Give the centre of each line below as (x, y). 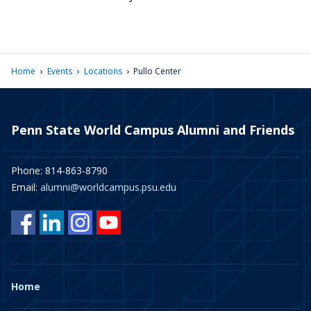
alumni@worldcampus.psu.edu (108, 187)
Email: (26, 187)
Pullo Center (158, 71)
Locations (103, 71)
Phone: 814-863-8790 (59, 170)
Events (59, 71)
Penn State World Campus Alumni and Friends (153, 130)
